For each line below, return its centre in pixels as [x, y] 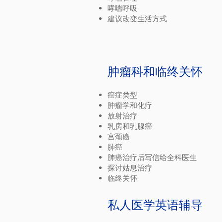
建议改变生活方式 [137, 19]
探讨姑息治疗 [130, 168]
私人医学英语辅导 [155, 205]
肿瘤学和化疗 [130, 105]
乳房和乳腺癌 [130, 126]
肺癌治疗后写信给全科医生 [152, 157]
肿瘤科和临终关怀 [155, 72]
